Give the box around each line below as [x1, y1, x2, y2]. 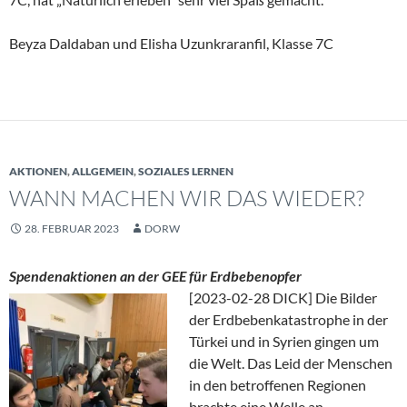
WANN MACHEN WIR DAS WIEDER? [9, 184, 364, 212]
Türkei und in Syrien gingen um [189, 332, 379, 350]
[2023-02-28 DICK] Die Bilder [189, 288, 377, 306]
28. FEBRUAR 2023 [25, 221, 119, 235]
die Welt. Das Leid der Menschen [189, 353, 392, 372]
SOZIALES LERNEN [138, 164, 233, 178]
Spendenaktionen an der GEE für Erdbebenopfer [9, 266, 302, 284]
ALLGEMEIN [72, 164, 134, 178]
